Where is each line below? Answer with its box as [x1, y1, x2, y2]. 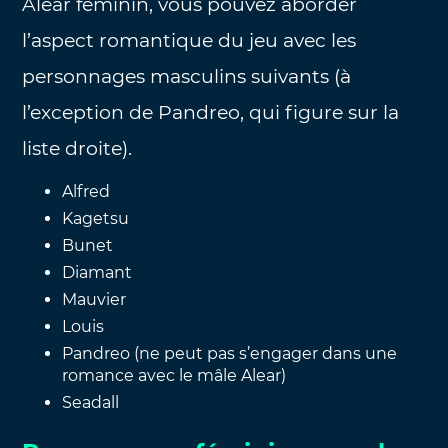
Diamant [62, 262, 133, 282]
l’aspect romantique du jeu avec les [22, 28, 357, 52]
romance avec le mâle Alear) [62, 365, 287, 385]
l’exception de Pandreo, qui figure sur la [22, 100, 400, 124]
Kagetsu [62, 208, 130, 228]
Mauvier [62, 289, 127, 309]
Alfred [62, 181, 111, 201]
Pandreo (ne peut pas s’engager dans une [62, 343, 398, 363]
